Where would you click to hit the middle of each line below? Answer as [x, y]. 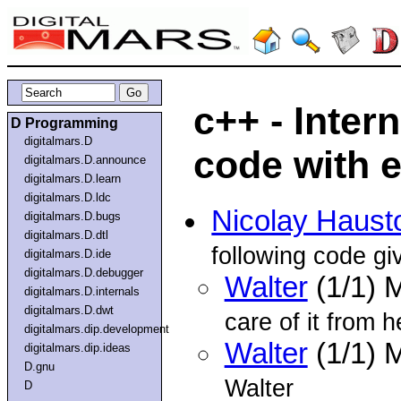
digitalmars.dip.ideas [78, 347]
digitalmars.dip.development [97, 328]
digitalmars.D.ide [68, 253]
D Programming [64, 123]
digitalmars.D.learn [73, 178]
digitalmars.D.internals [82, 291]
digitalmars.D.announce [85, 159]
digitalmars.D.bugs [73, 216]
